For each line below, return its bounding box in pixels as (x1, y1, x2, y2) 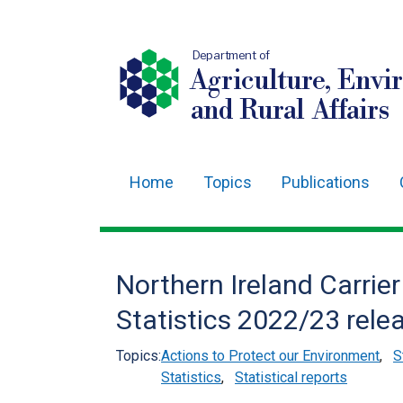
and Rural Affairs (190, 94, 390, 128)
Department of (192, 48, 271, 63)
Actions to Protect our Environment (161, 347, 380, 364)
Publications (282, 173, 370, 192)
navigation (116, 223, 219, 249)
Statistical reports (235, 369, 347, 386)
